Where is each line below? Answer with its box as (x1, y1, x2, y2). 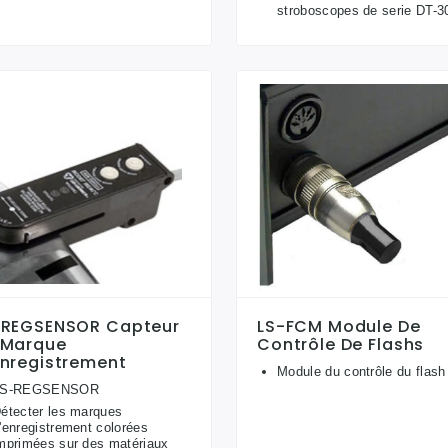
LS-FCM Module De (257, 315, 421, 339)
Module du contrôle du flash (277, 364, 446, 380)
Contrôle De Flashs (257, 333, 425, 357)
